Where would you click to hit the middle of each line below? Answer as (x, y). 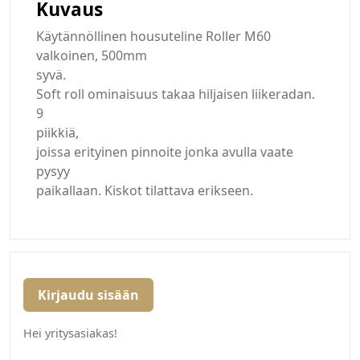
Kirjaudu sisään (88, 295)
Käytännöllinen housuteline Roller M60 (153, 37)
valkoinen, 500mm (92, 56)
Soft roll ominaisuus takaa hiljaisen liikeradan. (176, 94)
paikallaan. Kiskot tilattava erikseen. (145, 191)
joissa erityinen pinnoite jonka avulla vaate (165, 152)
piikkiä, (57, 133)
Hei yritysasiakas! (70, 333)
